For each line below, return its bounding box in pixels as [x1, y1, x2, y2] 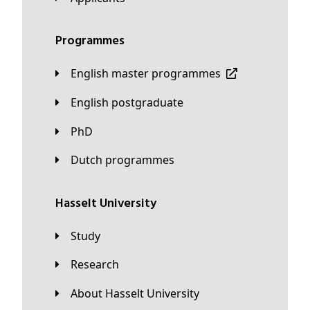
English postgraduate [77, 94, 183, 110]
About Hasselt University [77, 285, 199, 301]
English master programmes [77, 66, 221, 82]
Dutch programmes [79, 152, 174, 168]
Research [77, 257, 119, 273]
